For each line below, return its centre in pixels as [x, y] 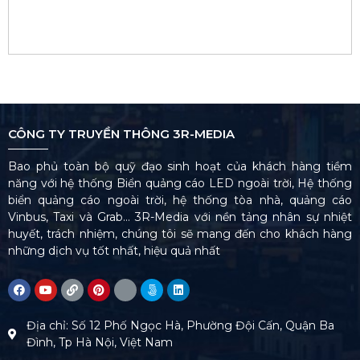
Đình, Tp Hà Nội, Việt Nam [99, 343]
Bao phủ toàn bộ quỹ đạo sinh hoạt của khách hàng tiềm [180, 166]
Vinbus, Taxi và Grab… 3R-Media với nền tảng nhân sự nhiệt [180, 217]
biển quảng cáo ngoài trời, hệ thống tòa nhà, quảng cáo [180, 200]
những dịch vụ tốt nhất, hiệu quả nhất [114, 250]
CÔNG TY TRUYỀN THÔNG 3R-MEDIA [121, 133]
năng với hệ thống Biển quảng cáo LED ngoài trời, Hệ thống [180, 183]
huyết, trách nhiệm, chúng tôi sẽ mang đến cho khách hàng [180, 233]
